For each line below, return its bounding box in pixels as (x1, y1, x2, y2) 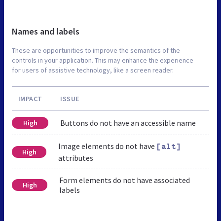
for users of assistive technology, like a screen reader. (12, 66, 174, 75)
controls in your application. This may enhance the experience (12, 56, 193, 65)
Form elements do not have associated (59, 175, 190, 185)
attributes (58, 153, 94, 163)
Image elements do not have (58, 141, 157, 151)
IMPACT (18, 94, 42, 104)
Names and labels (12, 26, 79, 37)
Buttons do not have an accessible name (60, 118, 196, 128)
